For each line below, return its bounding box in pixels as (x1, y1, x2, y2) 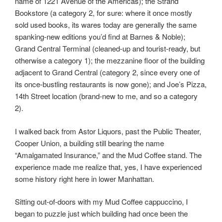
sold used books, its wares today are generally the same (15, 19, 197, 30)
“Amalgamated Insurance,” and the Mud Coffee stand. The (15, 149, 202, 160)
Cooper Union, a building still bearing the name (15, 137, 164, 148)
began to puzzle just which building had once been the (15, 208, 188, 219)
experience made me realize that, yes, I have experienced (15, 161, 202, 172)
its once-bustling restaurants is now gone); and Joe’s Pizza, (15, 79, 207, 90)
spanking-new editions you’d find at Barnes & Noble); (15, 31, 185, 42)
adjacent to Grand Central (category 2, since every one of (15, 67, 200, 78)
